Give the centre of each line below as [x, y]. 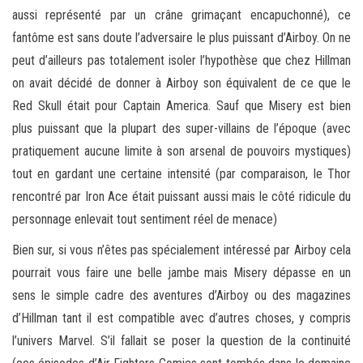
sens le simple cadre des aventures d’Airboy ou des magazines [181, 295]
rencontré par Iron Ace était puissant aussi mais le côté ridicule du [181, 196]
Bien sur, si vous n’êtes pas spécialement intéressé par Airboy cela [181, 250]
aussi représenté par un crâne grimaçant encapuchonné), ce [181, 15]
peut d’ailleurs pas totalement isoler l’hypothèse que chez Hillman [181, 60]
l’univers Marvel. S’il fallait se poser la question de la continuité [181, 340]
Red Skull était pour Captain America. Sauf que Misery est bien [181, 105]
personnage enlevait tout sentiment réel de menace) [145, 219]
